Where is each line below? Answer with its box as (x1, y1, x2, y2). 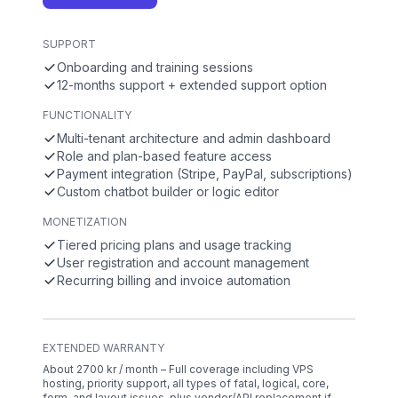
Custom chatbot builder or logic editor (57, 184, 279, 200)
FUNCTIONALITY (43, 108, 131, 123)
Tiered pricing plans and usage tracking (57, 237, 291, 253)
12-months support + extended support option (57, 77, 327, 93)
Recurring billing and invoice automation (57, 273, 291, 289)
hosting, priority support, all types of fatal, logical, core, (43, 377, 329, 391)
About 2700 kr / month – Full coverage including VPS (43, 362, 314, 377)
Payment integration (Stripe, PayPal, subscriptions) (57, 166, 353, 182)
